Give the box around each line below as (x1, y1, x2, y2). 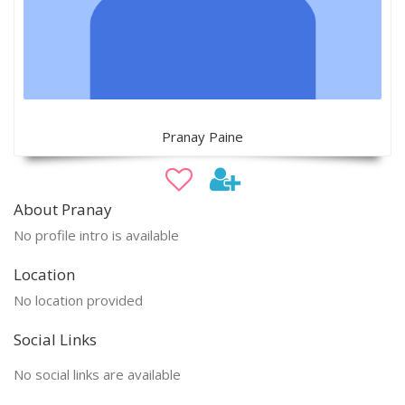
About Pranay (14, 198, 112, 220)
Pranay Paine (162, 127, 243, 146)
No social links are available (14, 364, 181, 383)
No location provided (14, 290, 143, 309)
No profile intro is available (14, 225, 179, 244)
